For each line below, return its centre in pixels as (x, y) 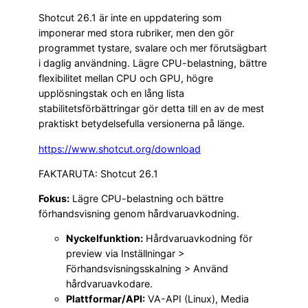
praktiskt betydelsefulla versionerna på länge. (142, 124)
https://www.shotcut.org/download (120, 148)
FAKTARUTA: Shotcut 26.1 (98, 173)
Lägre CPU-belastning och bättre (146, 199)
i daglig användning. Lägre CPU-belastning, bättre (153, 63)
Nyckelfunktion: (104, 239)
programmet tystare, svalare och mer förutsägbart (153, 48)
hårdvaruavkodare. (109, 284)
